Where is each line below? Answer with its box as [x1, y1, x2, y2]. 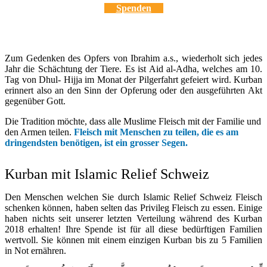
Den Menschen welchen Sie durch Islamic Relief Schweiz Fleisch [5, 192, 262, 202]
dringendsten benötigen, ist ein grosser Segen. [5, 138, 188, 148]
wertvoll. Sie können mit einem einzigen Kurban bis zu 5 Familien [5, 235, 262, 245]
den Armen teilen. [5, 127, 74, 137]
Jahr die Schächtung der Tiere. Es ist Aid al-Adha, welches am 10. [5, 64, 262, 74]
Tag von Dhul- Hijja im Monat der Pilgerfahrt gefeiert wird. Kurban [5, 74, 262, 85]
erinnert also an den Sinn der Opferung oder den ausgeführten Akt [5, 85, 262, 95]
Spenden [116, 3, 151, 13]
